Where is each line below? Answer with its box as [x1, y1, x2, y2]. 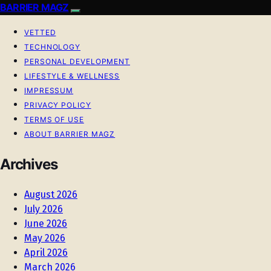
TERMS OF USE [24, 115, 84, 124]
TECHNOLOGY [24, 42, 80, 51]
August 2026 [24, 188, 77, 200]
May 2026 [24, 232, 65, 244]
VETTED [24, 28, 56, 37]
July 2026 [24, 203, 63, 215]
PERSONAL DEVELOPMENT [24, 57, 130, 66]
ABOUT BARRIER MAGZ [24, 129, 116, 139]
